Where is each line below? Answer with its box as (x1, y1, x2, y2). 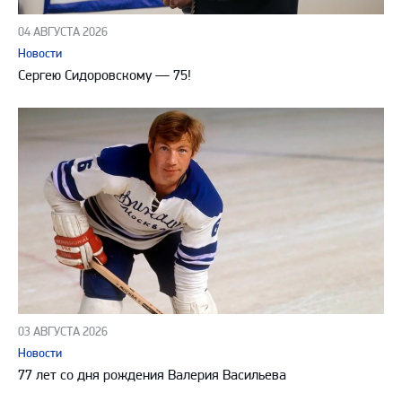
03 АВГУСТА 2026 (18, 323, 108, 339)
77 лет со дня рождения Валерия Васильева (18, 365, 286, 383)
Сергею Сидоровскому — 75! (18, 66, 191, 83)
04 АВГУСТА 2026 (18, 24, 108, 39)
